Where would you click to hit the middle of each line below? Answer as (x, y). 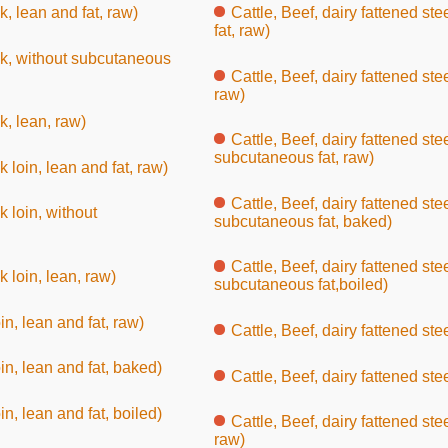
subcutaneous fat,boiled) (300, 285)
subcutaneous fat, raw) (293, 158)
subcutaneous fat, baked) (302, 221)
